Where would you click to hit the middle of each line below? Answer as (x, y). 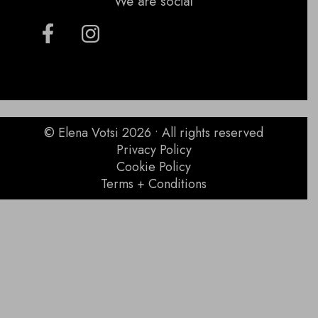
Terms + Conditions (154, 184)
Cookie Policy (154, 167)
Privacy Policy (154, 150)
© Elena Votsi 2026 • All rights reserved (154, 133)
